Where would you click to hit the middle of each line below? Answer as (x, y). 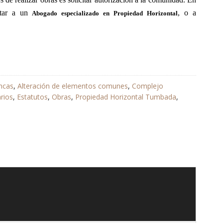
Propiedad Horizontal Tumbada (126, 97)
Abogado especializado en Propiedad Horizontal (105, 13)
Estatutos (32, 97)
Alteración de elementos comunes (73, 86)
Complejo (148, 86)
